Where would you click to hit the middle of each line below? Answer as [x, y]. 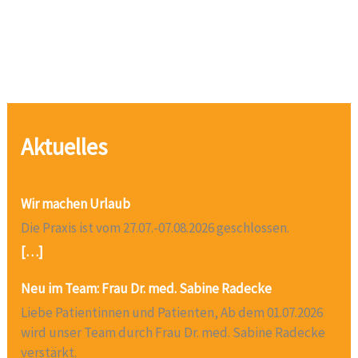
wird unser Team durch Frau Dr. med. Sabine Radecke [173, 332]
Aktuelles [64, 147]
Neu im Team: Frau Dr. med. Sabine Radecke [147, 288]
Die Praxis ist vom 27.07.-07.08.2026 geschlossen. [155, 227]
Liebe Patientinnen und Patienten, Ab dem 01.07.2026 [172, 312]
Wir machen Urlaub [76, 203]
